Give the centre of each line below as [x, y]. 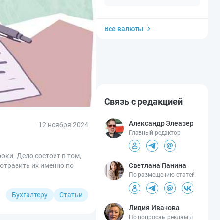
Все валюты [124, 29]
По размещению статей [162, 175]
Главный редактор [155, 132]
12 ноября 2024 [63, 124]
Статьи [71, 195]
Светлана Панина [157, 165]
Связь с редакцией [143, 101]
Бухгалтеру [30, 195]
